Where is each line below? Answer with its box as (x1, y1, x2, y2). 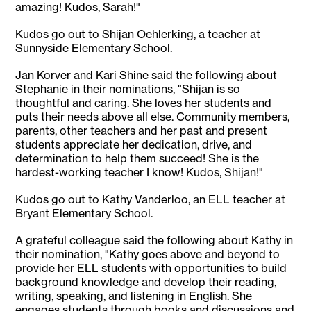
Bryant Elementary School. (15, 206, 153, 221)
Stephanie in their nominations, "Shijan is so (15, 82, 241, 96)
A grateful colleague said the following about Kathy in (15, 233, 294, 248)
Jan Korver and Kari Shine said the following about (15, 68, 278, 83)
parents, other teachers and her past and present (15, 124, 268, 138)
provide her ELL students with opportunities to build (15, 261, 287, 276)
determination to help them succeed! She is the (15, 151, 260, 166)
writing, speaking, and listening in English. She (15, 289, 253, 303)
